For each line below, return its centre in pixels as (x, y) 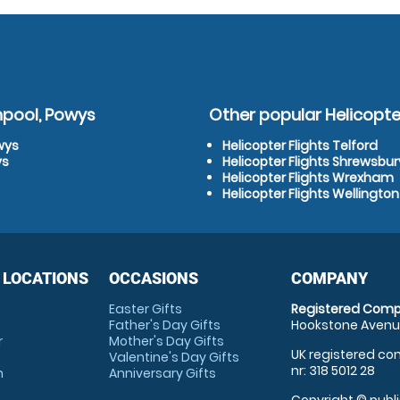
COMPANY (330, 278)
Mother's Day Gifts (166, 341)
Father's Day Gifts (164, 325)
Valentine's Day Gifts (174, 357)
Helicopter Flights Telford (300, 146)
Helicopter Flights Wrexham (308, 178)
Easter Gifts (145, 309)
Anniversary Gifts (162, 373)
